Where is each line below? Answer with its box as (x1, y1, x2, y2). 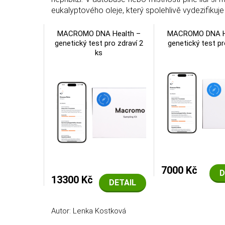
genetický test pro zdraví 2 (54, 38, 143, 48)
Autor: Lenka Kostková (51, 206, 126, 216)
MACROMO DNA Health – (57, 29, 141, 38)
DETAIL (109, 178, 137, 188)
